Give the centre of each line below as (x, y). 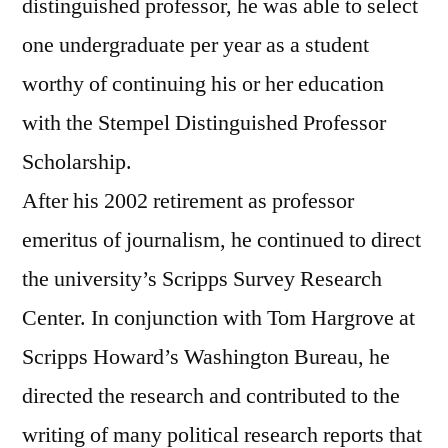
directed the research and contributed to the (211, 395)
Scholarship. (77, 161)
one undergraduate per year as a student (195, 44)
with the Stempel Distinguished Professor (204, 122)
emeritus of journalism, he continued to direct (221, 239)
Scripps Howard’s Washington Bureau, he (206, 356)
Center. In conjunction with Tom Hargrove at (218, 317)
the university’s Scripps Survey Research (202, 278)
